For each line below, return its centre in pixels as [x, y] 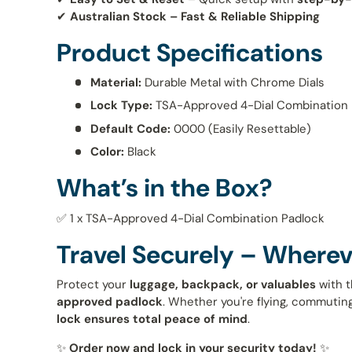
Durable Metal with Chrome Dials [233, 82]
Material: [115, 82]
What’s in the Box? [165, 189]
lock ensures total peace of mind [152, 319]
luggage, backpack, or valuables [223, 284]
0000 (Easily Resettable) [240, 128]
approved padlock [110, 301]
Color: [107, 152]
